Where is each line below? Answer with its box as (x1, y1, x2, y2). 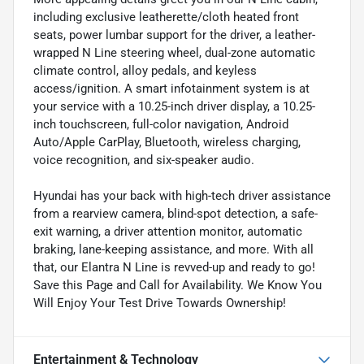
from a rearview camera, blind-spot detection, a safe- (33, 206, 318, 221)
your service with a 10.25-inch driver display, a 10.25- (33, 98, 315, 114)
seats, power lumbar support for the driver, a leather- (33, 27, 315, 42)
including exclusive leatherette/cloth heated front (33, 9, 299, 24)
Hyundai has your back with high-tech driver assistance (33, 188, 331, 203)
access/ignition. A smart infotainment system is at (33, 80, 310, 96)
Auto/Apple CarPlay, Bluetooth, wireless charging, (33, 134, 301, 149)
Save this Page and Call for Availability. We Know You (33, 277, 322, 292)
